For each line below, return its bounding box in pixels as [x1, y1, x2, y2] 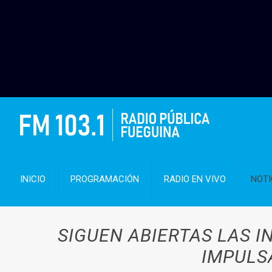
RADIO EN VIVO [164, 174, 226, 185]
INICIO [20, 174, 46, 185]
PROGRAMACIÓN [70, 174, 140, 185]
